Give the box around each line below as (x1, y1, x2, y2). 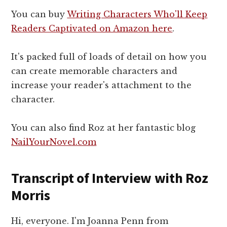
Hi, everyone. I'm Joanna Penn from (11, 215, 169, 226)
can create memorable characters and (11, 65, 178, 76)
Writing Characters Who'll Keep (67, 9, 208, 19)
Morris (11, 185, 50, 204)
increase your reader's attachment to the (11, 80, 192, 90)
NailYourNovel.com (11, 136, 97, 147)
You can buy (11, 9, 67, 19)
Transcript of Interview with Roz (11, 168, 208, 187)
